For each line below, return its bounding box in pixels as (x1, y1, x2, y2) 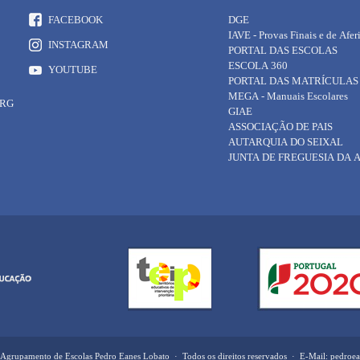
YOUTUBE (48, 63, 97, 76)
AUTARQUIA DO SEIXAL (228, 136, 343, 148)
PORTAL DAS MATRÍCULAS (228, 75, 358, 87)
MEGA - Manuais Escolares (228, 90, 348, 102)
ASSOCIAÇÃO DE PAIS (228, 121, 333, 133)
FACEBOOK (48, 14, 103, 26)
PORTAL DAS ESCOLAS (228, 44, 337, 56)
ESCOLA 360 (228, 59, 288, 72)
